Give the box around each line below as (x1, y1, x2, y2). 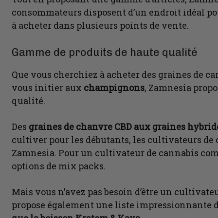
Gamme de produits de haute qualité (12, 46, 198, 59)
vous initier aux (12, 82, 84, 94)
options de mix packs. (12, 160, 106, 172)
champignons (84, 82, 145, 94)
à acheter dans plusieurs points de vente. (12, 19, 189, 32)
